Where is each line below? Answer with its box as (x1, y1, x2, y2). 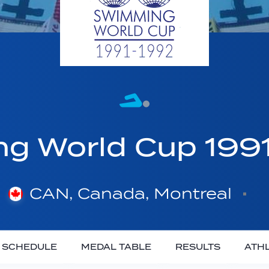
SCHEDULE (1, 242, 57, 252)
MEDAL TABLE (80, 242, 151, 252)
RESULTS (175, 242, 220, 252)
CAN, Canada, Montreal (29, 185, 232, 202)
